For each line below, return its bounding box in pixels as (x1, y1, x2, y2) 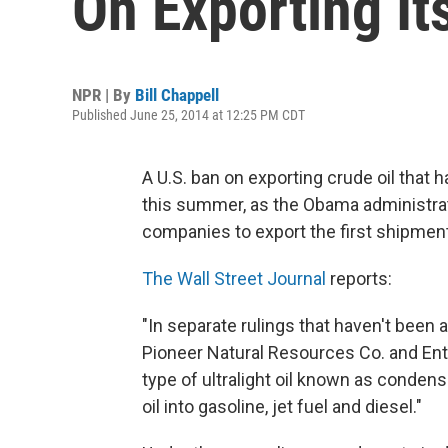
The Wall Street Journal (142, 268, 326, 289)
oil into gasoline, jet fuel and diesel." (142, 396, 422, 417)
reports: (326, 268, 392, 289)
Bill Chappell (135, 85, 219, 105)
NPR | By (72, 85, 135, 105)
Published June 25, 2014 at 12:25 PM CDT (72, 107, 305, 123)
